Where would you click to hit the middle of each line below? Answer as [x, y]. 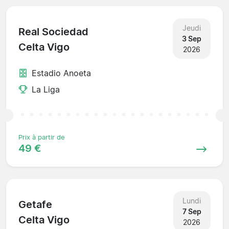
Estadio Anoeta [61, 73]
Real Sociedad [53, 32]
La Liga [46, 89]
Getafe [35, 205]
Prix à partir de [42, 137]
